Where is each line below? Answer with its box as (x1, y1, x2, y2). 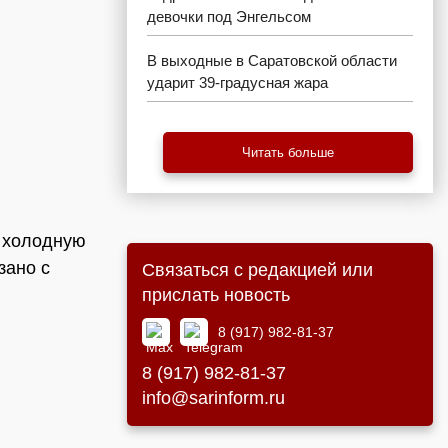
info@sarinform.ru (142, 388, 285, 408)
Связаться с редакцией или (142, 260, 373, 280)
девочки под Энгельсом (147, 8, 311, 25)
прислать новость (142, 285, 290, 305)
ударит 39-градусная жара (147, 74, 328, 91)
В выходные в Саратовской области (147, 52, 397, 69)
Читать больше (242, 145, 334, 160)
